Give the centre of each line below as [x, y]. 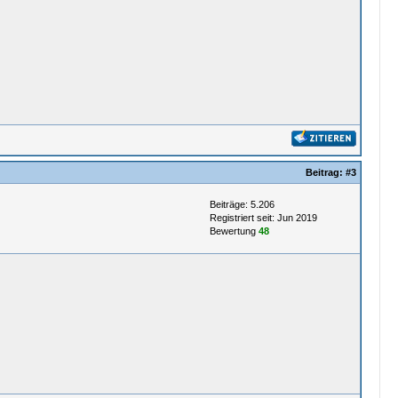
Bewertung [234, 231]
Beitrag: [325, 172]
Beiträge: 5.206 [242, 204]
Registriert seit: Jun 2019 [263, 218]
